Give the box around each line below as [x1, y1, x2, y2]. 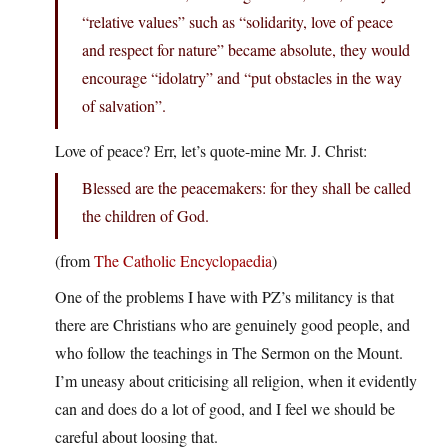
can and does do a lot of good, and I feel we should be [55, 398, 395, 420]
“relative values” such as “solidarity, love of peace [82, 11, 393, 33]
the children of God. [82, 205, 209, 227]
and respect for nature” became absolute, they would [82, 39, 410, 61]
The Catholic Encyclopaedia [94, 250, 272, 272]
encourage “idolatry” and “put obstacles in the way [82, 67, 402, 89]
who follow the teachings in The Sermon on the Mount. [55, 342, 403, 364]
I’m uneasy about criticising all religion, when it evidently [55, 370, 417, 392]
